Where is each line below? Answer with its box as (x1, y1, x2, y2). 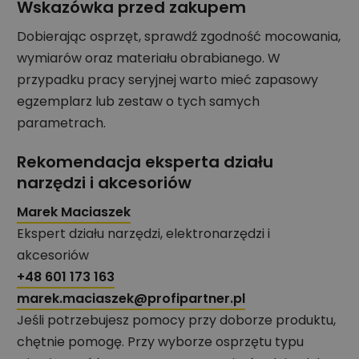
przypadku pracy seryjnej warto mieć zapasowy (17, 70, 318, 89)
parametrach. (17, 113, 106, 132)
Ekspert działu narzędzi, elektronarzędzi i (17, 224, 270, 243)
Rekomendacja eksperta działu (17, 150, 273, 173)
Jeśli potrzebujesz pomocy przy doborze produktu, (17, 310, 336, 329)
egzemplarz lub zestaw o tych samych (17, 91, 260, 111)
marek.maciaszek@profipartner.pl (17, 288, 245, 308)
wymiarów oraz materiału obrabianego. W (17, 48, 280, 67)
